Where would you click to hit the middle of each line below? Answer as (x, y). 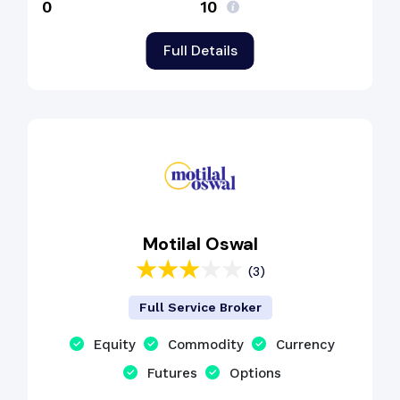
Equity (115, 345)
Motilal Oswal (200, 244)
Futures (172, 373)
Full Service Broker (200, 307)
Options (255, 373)
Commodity (206, 345)
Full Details (200, 50)
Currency (305, 345)
